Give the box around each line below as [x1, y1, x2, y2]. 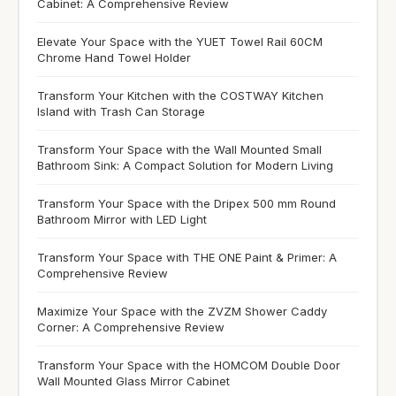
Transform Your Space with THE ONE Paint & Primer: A [37, 250, 337, 265]
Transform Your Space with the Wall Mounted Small [37, 142, 322, 157]
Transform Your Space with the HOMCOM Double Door [37, 358, 340, 373]
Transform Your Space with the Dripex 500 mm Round [37, 196, 336, 211]
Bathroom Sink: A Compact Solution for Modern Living [37, 158, 333, 173]
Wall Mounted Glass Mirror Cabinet [37, 374, 230, 389]
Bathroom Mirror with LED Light [37, 212, 207, 227]
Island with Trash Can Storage [37, 104, 205, 119]
